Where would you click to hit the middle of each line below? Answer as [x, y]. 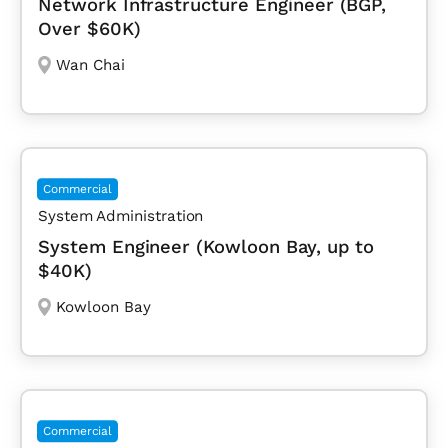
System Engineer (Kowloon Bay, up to [206, 246]
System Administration [121, 215]
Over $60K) [89, 28]
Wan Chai [90, 64]
